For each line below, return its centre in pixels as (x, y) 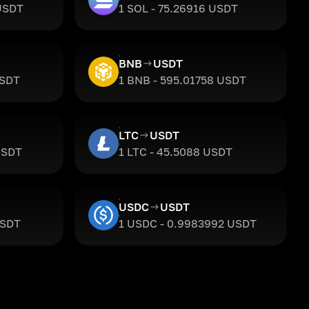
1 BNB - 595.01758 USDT (182, 80)
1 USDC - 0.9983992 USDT (188, 223)
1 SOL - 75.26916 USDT (178, 8)
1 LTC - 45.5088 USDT (176, 152)
